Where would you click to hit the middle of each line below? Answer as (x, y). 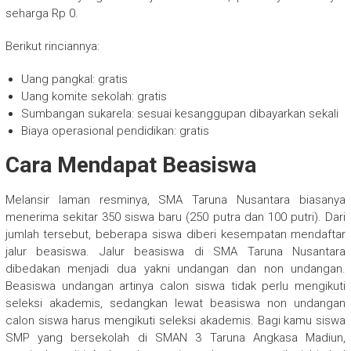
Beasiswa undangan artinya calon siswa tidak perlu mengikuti (175, 286)
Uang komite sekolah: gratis (94, 97)
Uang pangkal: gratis (74, 80)
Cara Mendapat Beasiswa (130, 165)
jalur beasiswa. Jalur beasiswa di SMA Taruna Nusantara (175, 252)
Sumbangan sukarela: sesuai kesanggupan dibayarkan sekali (179, 114)
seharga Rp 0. (42, 14)
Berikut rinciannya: (52, 47)
